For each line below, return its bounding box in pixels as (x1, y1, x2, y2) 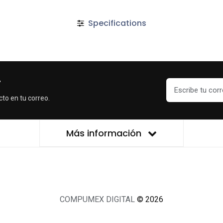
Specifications (86, 17, 146, 29)
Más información (66, 126, 144, 139)
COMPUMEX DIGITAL (60, 194, 137, 204)
